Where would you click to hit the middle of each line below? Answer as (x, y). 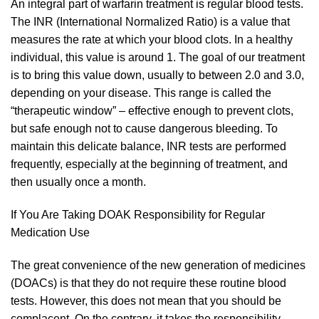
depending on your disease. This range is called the (141, 93)
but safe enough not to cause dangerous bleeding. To (144, 128)
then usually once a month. (78, 182)
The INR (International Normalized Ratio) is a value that (150, 21)
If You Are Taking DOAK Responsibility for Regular (138, 214)
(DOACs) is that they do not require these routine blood (148, 283)
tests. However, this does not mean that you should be (146, 300)
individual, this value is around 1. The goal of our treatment (158, 57)
